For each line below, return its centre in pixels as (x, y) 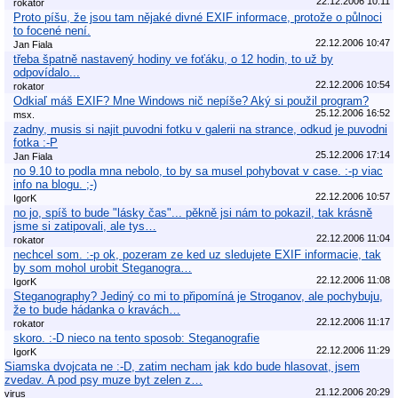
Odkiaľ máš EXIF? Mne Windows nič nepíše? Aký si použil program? (191, 100)
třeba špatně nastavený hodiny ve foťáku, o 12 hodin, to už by (173, 59)
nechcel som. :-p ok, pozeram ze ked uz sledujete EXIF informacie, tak (197, 254)
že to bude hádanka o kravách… (97, 309)
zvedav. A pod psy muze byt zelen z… (103, 379)
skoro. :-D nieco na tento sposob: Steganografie (136, 338)
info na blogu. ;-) (55, 184)
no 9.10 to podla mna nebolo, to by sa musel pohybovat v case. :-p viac (198, 171)
